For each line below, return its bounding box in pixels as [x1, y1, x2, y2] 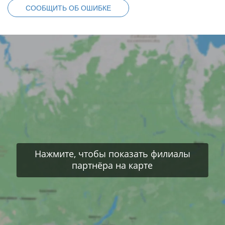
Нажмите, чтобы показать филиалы [34, 147, 190, 160]
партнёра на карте [72, 159, 153, 171]
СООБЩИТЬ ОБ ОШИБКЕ [26, 4, 111, 12]
